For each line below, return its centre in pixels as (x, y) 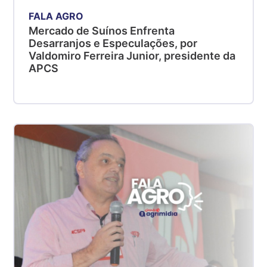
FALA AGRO (56, 16)
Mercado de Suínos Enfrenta (102, 31)
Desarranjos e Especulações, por (113, 44)
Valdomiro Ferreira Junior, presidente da (132, 56)
